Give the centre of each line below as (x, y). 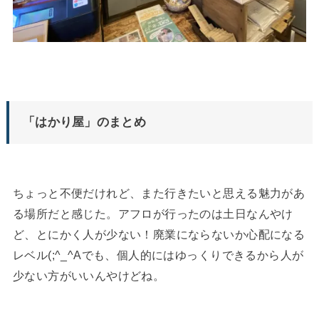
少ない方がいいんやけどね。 (89, 275)
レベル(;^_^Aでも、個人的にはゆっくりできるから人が (158, 255)
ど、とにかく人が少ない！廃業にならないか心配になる (159, 234)
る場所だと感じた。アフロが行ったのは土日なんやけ (153, 213)
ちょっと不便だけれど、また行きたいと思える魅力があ (159, 193)
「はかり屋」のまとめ (84, 122)
